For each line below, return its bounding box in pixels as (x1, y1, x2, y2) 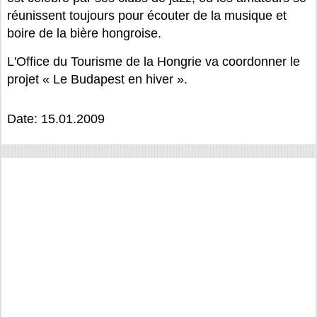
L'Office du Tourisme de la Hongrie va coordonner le (7, 54, 300, 69)
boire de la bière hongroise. (7, 26, 161, 40)
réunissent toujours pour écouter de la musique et (7, 8, 287, 23)
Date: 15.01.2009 (7, 112, 105, 126)
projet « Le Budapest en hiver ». (7, 72, 188, 86)
